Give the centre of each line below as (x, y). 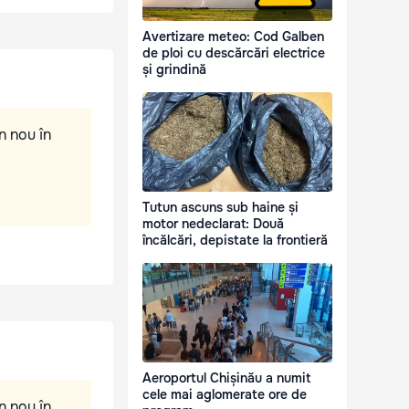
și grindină (174, 70)
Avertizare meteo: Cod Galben (233, 37)
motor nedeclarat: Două (213, 224)
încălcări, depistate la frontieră (235, 241)
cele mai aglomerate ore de (225, 395)
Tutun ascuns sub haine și (220, 208)
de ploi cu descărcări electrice (234, 53)
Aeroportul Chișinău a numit (226, 378)
